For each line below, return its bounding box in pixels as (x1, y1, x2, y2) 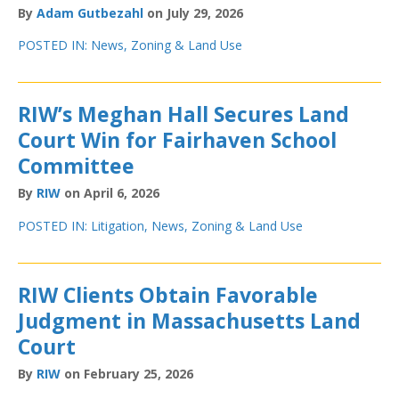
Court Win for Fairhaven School (18, 126, 337, 155)
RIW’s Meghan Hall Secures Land (18, 100, 349, 129)
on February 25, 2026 (61, 364, 193, 382)
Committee (18, 151, 134, 181)
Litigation (91, 216, 144, 234)
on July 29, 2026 (143, 4, 243, 21)
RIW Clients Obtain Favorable (18, 280, 318, 309)
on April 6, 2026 (61, 184, 159, 202)
